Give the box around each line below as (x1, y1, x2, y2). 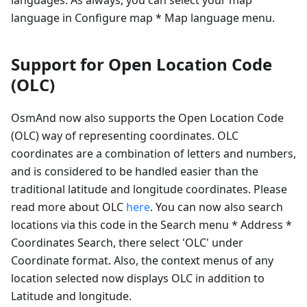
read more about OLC (11, 199, 126, 214)
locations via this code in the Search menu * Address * (11, 217, 292, 232)
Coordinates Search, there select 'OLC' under (11, 234, 243, 250)
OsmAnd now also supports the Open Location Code (11, 110, 284, 125)
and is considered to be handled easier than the (11, 163, 258, 179)
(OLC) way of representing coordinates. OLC (11, 127, 238, 143)
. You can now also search (150, 199, 283, 214)
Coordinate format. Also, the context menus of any (11, 252, 273, 268)
